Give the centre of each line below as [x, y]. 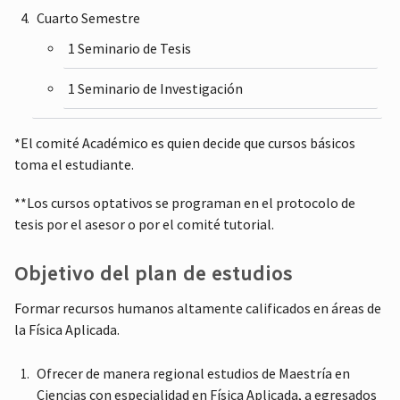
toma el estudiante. [75, 164]
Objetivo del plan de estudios [154, 274]
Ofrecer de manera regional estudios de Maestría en [194, 373]
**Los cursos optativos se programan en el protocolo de [185, 202]
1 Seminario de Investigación [156, 88]
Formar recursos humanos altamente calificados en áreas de [198, 308]
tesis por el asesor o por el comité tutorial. [145, 224]
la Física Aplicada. [67, 330]
